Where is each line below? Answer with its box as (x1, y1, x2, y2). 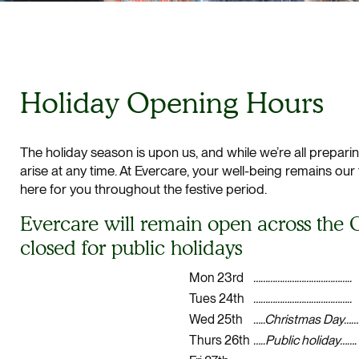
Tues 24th (188, 291, 244, 307)
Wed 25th (188, 312, 243, 328)
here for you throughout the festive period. (20, 181, 267, 198)
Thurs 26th (188, 333, 250, 349)
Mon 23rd (188, 270, 244, 286)
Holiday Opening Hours (20, 85, 324, 120)
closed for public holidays (20, 235, 242, 260)
